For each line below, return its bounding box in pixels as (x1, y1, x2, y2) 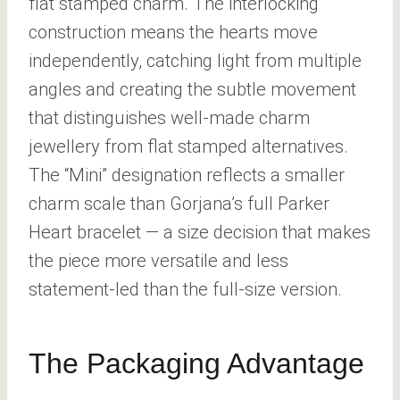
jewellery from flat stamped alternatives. (29, 135, 348, 157)
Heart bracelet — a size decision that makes (29, 221, 371, 243)
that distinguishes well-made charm (29, 106, 310, 129)
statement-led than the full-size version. (29, 278, 342, 300)
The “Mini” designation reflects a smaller (29, 163, 345, 186)
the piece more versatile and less (29, 249, 288, 271)
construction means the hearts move (29, 21, 318, 43)
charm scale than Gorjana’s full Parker (29, 192, 329, 214)
